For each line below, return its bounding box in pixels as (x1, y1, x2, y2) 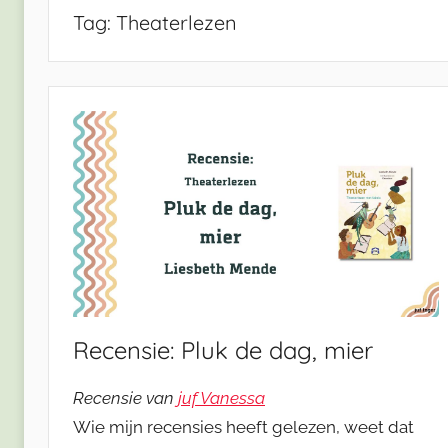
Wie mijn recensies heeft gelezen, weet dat (73, 417, 414, 438)
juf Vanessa (178, 388, 265, 409)
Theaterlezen (116, 10, 237, 36)
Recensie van (73, 388, 178, 409)
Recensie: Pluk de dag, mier (73, 335, 373, 366)
